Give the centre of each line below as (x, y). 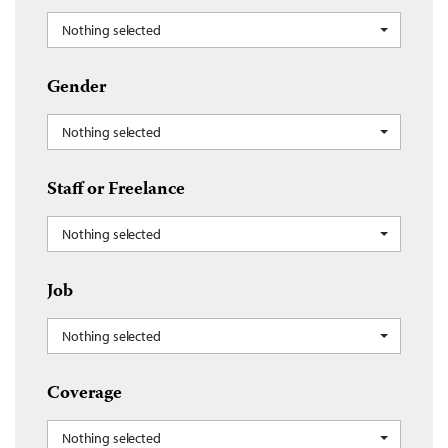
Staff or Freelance (116, 190)
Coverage (84, 394)
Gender (76, 88)
